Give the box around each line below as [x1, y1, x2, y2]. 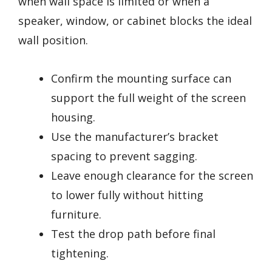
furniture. [51, 206, 101, 222]
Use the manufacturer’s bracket [51, 129, 219, 144]
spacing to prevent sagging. [51, 148, 197, 163]
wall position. [18, 33, 88, 48]
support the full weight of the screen [51, 90, 246, 105]
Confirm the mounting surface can [51, 70, 231, 86]
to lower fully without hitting [51, 187, 203, 202]
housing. [51, 109, 95, 124]
